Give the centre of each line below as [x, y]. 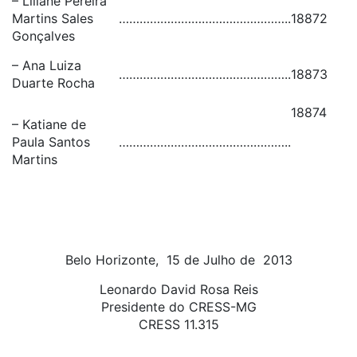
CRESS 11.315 [178, 324]
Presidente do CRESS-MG [178, 307]
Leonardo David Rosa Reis [178, 289]
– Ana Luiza [47, 65]
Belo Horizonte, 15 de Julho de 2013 [178, 260]
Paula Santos [51, 142]
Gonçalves [43, 36]
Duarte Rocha [53, 83]
